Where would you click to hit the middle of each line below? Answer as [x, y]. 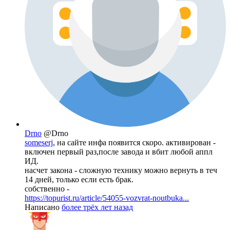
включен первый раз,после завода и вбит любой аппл [119, 151]
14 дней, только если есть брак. [79, 179]
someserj [39, 142]
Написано [43, 207]
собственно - [47, 188]
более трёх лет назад [97, 207]
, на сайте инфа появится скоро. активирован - [134, 142]
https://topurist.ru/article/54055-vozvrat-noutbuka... [107, 198]
